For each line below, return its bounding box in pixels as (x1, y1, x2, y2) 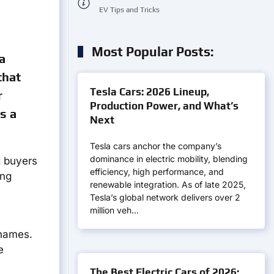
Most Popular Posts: (89, 44, 214, 59)
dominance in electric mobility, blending (90, 154, 248, 164)
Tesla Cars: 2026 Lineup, (90, 86, 209, 98)
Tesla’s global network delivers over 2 (90, 192, 240, 202)
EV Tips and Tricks (99, 6, 160, 14)
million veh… (90, 205, 139, 215)
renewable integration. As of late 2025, (90, 179, 246, 190)
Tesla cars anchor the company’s (90, 141, 221, 151)
